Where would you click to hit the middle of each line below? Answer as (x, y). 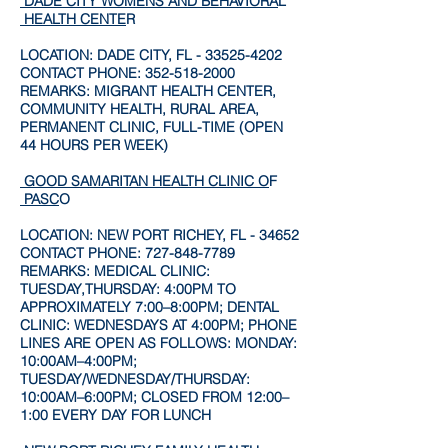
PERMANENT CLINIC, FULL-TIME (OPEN (151, 127)
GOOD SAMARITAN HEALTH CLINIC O (144, 181)
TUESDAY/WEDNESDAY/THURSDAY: (135, 379)
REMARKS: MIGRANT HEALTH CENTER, (148, 91)
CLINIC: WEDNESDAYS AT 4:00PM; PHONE (158, 325)
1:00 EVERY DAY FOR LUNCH (115, 415)
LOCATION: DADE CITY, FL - (112, 55)
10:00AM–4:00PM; (78, 361)
